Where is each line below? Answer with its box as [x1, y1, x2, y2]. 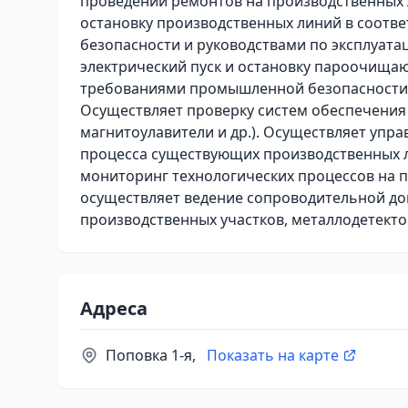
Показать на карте [207, 345, 339, 365]
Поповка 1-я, [106, 345, 199, 365]
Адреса [80, 296, 148, 321]
